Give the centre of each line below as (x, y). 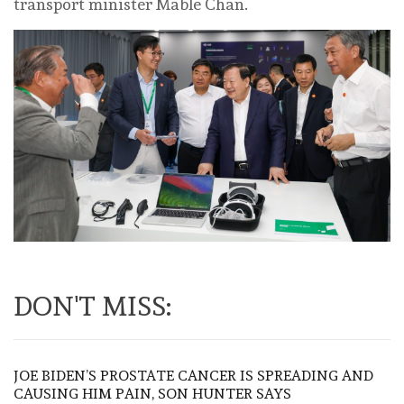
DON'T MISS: (92, 306)
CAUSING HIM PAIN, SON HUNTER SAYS (152, 393)
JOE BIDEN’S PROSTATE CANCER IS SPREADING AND (193, 375)
